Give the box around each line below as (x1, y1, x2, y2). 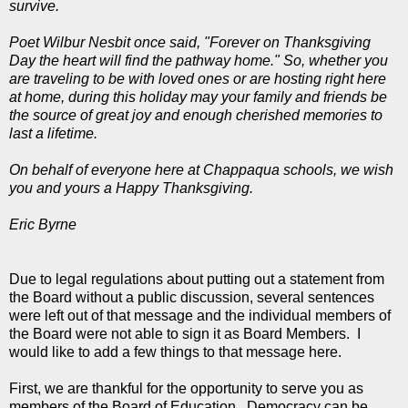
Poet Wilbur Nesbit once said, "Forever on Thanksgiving (9, 34, 371, 50)
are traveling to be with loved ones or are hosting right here (9, 70, 386, 87)
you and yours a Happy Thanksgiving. (9, 179, 253, 196)
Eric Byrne (9, 216, 76, 232)
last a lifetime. (9, 125, 97, 141)
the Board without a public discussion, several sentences (9, 289, 374, 305)
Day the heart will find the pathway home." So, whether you (9, 52, 388, 68)
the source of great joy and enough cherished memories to (9, 107, 382, 123)
